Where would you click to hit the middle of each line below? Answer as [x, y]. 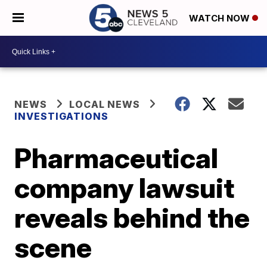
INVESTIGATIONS [62, 116]
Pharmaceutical [117, 158]
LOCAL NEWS [105, 104]
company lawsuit [125, 188]
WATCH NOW [221, 18]
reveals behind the [132, 218]
